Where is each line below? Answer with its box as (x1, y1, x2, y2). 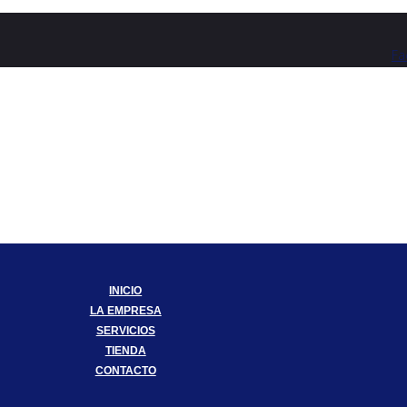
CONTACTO (94, 364, 156, 377)
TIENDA (104, 344, 146, 357)
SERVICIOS (95, 324, 155, 337)
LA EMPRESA (89, 304, 162, 317)
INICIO (109, 284, 143, 297)
